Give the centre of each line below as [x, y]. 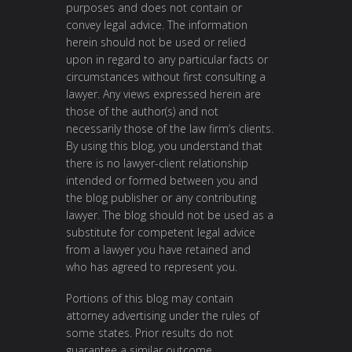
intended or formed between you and [162, 181]
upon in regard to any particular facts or [167, 60]
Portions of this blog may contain [150, 298]
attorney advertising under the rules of [163, 315]
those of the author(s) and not [142, 112]
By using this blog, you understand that [164, 146]
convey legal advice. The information [157, 25]
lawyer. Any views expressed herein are [163, 94]
